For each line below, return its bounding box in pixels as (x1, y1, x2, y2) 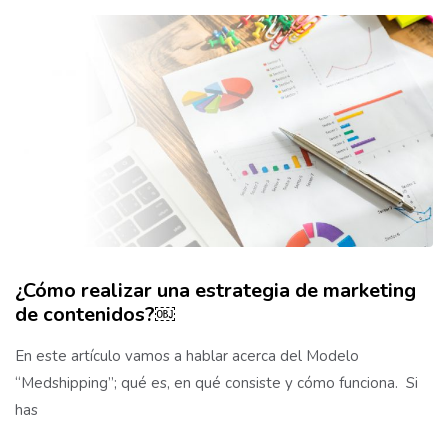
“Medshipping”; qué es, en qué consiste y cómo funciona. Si (15, 372, 418, 393)
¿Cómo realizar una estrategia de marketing (15, 276, 416, 304)
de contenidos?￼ (15, 300, 175, 328)
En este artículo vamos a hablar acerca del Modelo (15, 345, 359, 366)
